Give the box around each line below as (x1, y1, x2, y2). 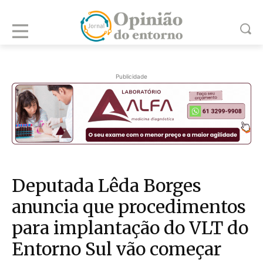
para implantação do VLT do (12, 217, 248, 240)
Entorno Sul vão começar (12, 238, 221, 261)
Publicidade (116, 73, 147, 80)
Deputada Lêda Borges (12, 174, 201, 197)
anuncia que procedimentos (12, 195, 246, 218)
